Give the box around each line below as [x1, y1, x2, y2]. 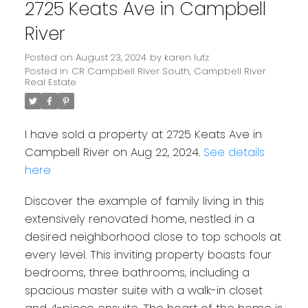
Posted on [24, 50, 76, 64]
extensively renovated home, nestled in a [24, 211, 254, 228]
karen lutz [164, 50, 209, 64]
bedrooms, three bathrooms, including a [24, 265, 250, 281]
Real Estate [24, 75, 76, 89]
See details [203, 144, 265, 160]
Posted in [24, 64, 68, 78]
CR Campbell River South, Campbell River [71, 64, 266, 78]
